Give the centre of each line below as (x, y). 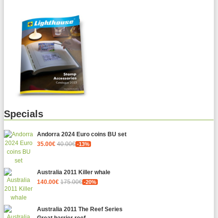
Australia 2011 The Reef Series (80, 209)
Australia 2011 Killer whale (74, 172)
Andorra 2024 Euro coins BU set (82, 134)
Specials (24, 114)
